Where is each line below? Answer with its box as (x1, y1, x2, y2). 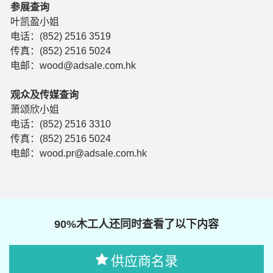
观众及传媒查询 (10, 89, 79, 100)
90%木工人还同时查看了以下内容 (54, 218, 219, 231)
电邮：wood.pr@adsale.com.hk (10, 147, 147, 158)
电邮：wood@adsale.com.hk (10, 60, 136, 71)
